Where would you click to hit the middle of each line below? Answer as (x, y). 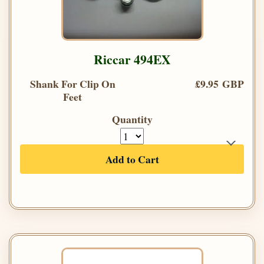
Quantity (132, 119)
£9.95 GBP (220, 84)
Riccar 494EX (132, 60)
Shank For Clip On (72, 84)
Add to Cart (132, 159)
